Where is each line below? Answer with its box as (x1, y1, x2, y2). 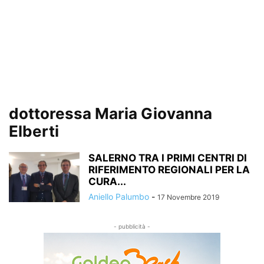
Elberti (9, 122, 59, 140)
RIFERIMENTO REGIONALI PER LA (88, 164, 250, 176)
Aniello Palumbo (88, 192, 149, 202)
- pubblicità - (114, 223, 150, 230)
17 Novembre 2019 (157, 193, 219, 202)
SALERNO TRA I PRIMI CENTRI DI (88, 152, 247, 164)
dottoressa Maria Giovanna (9, 104, 212, 123)
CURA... (88, 176, 126, 187)
